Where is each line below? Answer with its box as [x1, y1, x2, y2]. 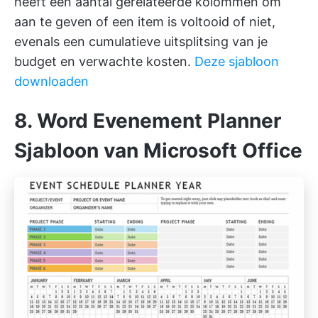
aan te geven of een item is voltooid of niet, [14, 14, 275, 30]
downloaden [14, 74, 89, 89]
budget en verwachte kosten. [14, 54, 194, 70]
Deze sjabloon [194, 54, 279, 70]
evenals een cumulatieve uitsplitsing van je [14, 34, 268, 50]
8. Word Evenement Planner [14, 109, 281, 133]
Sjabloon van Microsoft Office [14, 138, 302, 163]
